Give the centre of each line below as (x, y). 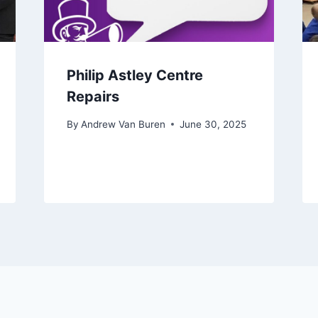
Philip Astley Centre (135, 76)
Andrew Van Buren (123, 124)
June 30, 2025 (213, 124)
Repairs (93, 97)
